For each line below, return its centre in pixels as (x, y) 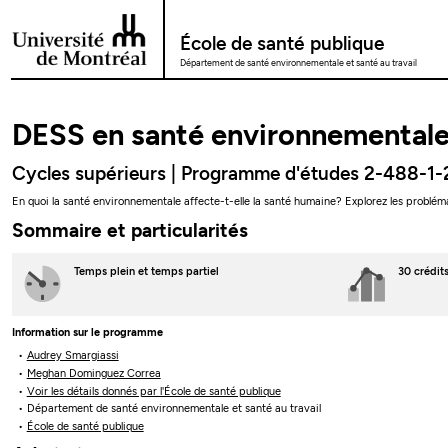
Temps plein (105, 272)
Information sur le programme (88, 332)
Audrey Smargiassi (72, 356)
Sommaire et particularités (130, 230)
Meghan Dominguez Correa (93, 373)
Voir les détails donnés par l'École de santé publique (153, 391)
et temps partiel (178, 272)
